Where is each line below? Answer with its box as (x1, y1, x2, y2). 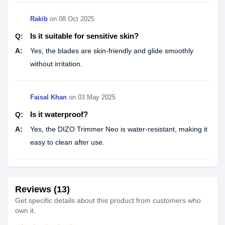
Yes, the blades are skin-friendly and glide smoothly (30, 47, 193, 55)
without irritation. (30, 60, 82, 68)
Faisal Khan (30, 93, 67, 101)
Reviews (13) (15, 184, 70, 194)
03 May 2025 (78, 93, 116, 101)
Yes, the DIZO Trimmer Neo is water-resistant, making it (30, 125, 207, 133)
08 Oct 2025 (59, 15, 94, 23)
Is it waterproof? (30, 110, 88, 119)
